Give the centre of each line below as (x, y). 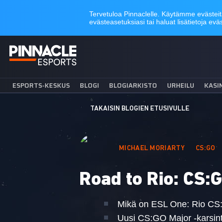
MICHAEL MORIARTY (152, 148)
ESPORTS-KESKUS (41, 85)
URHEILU (181, 85)
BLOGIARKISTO (133, 85)
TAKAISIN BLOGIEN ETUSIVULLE (140, 109)
